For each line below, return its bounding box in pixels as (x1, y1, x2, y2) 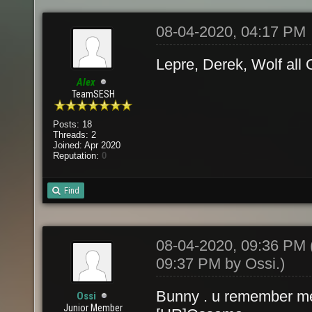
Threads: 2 (52, 130, 96, 140)
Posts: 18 (52, 119, 92, 130)
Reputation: (52, 150, 102, 161)
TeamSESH (71, 88, 115, 100)
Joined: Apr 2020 (52, 140, 120, 150)
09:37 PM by (156, 255, 245, 272)
